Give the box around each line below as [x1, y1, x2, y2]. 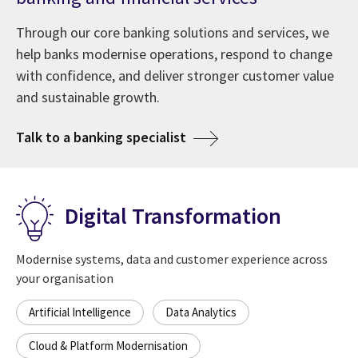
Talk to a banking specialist [16, 127, 189, 146]
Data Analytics [165, 304, 237, 320]
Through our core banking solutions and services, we [16, 22, 329, 42]
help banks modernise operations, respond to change [16, 44, 332, 63]
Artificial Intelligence [29, 304, 131, 320]
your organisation [16, 269, 113, 286]
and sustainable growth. [16, 87, 160, 106]
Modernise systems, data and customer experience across [16, 250, 328, 267]
